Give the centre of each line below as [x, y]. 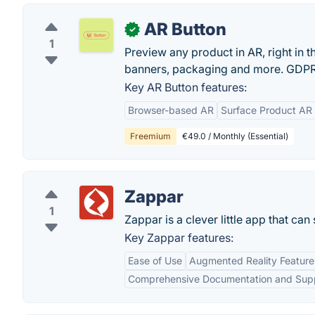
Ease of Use [155, 261]
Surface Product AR [266, 110]
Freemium [150, 136]
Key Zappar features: [179, 238]
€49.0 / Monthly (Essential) [235, 136]
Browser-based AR [171, 110]
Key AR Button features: [186, 87]
